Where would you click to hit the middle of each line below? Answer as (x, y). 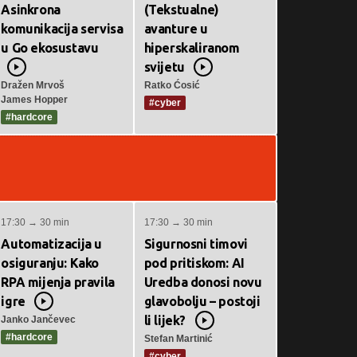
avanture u (176, 29)
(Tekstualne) (181, 10)
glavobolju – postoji (202, 301)
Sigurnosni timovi (196, 244)
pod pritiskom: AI (194, 263)
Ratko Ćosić (172, 85)
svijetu (164, 67)
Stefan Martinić (178, 339)
